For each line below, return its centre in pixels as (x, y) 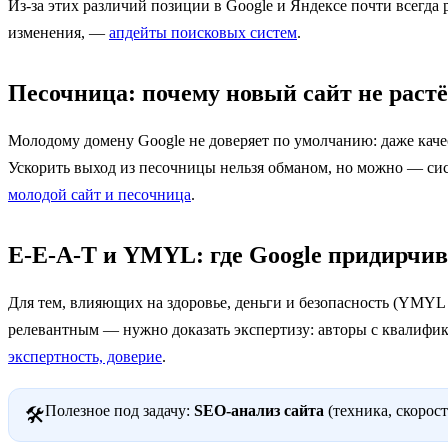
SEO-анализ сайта (259, 411)
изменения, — (58, 33)
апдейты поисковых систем (203, 33)
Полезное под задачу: (119, 411)
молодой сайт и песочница (99, 195)
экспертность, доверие (85, 357)
